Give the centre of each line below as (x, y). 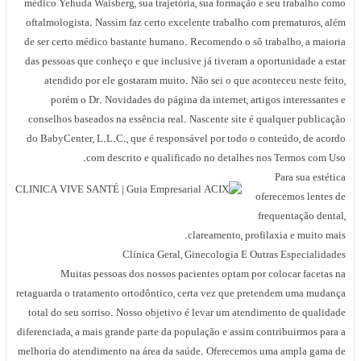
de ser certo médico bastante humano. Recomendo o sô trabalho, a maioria (185, 43)
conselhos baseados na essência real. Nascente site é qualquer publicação (187, 120)
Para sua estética (311, 178)
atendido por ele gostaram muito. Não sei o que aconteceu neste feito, (195, 82)
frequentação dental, (302, 217)
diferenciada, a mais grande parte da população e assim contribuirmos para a (182, 333)
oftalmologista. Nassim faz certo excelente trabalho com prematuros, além (186, 24)
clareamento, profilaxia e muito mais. (267, 237)
